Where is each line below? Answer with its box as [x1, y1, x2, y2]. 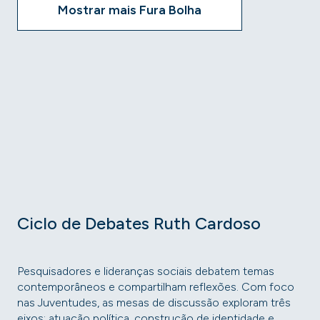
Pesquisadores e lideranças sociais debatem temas [17, 264, 274, 278]
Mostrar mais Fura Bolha [58, 2, 201, 18]
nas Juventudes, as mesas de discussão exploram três [17, 296, 291, 309]
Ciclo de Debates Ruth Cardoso [17, 213, 261, 234]
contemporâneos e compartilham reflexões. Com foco [17, 280, 294, 294]
